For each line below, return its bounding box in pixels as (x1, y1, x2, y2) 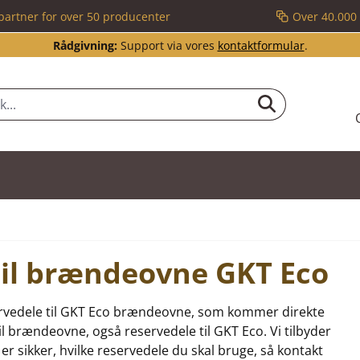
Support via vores (117, 38, 218, 53)
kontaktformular (217, 38, 305, 53)
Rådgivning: (52, 38, 117, 53)
